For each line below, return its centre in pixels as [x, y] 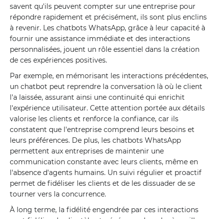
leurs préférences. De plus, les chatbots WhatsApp [95, 140]
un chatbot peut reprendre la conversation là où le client [106, 87]
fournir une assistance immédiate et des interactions [100, 39]
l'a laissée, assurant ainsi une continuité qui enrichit [97, 97]
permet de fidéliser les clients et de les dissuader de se [102, 183]
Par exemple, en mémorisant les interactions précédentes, [109, 76]
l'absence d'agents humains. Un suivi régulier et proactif [106, 173]
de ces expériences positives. [58, 60]
